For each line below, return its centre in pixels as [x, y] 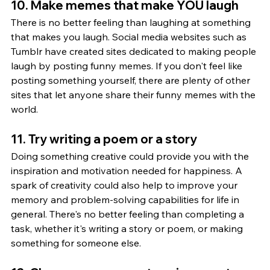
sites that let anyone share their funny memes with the [134, 94]
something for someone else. [76, 243]
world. [24, 109]
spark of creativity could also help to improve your [125, 185]
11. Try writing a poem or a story [104, 139]
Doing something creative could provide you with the [131, 156]
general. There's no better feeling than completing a [129, 214]
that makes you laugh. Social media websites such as [130, 36]
